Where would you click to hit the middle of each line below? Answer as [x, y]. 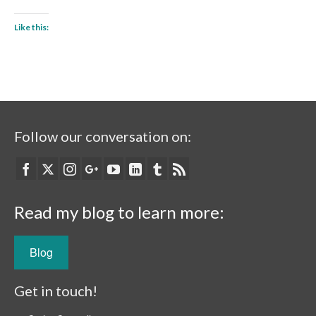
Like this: [31, 27]
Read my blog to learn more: [119, 212]
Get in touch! [56, 291]
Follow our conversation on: [103, 136]
